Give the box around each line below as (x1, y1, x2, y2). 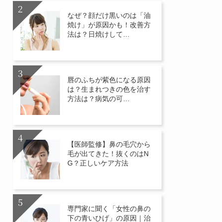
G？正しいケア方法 (67, 159, 128, 167)
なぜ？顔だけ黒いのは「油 (67, 11, 151, 19)
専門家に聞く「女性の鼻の (67, 205, 151, 213)
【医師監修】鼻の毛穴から (67, 140, 151, 148)
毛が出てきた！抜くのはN (67, 150, 149, 158)
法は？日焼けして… (67, 30, 130, 38)
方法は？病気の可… (67, 95, 130, 103)
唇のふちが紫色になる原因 (67, 76, 151, 84)
